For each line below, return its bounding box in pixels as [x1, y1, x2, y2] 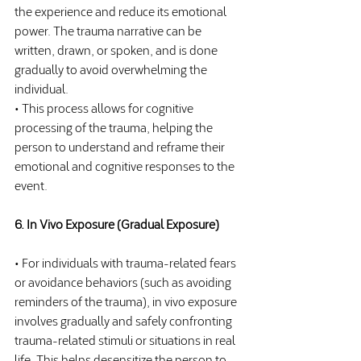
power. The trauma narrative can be [15, 19, 204, 40]
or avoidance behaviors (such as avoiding [15, 271, 234, 292]
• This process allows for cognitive [15, 97, 196, 118]
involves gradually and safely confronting [15, 309, 234, 330]
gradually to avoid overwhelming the [15, 58, 210, 79]
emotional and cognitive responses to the [15, 155, 237, 176]
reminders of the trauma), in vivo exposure [15, 290, 239, 311]
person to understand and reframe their [15, 135, 227, 156]
